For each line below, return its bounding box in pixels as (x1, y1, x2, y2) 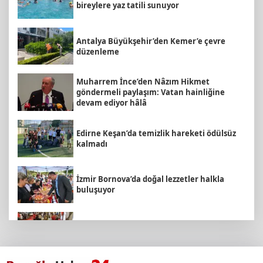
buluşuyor (76, 184, 115, 195)
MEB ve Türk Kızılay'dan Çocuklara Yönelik (76, 220, 236, 231)
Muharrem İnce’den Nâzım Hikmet (76, 76, 210, 87)
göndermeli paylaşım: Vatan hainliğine (76, 87, 225, 98)
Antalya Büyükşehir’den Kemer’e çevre (76, 35, 225, 46)
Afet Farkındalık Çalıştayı (76, 230, 172, 241)
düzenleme (76, 46, 119, 57)
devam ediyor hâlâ (76, 97, 147, 109)
